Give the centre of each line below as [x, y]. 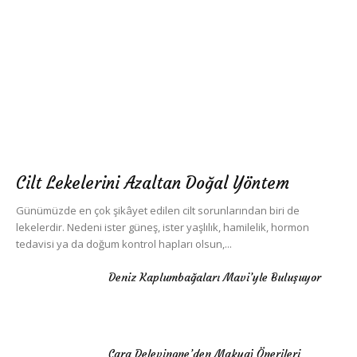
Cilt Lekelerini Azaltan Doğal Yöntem [153, 183]
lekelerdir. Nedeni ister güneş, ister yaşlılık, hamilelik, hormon [163, 228]
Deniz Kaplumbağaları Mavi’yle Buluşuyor [215, 278]
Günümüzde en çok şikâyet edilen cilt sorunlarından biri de [158, 211]
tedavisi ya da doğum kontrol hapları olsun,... [124, 244]
